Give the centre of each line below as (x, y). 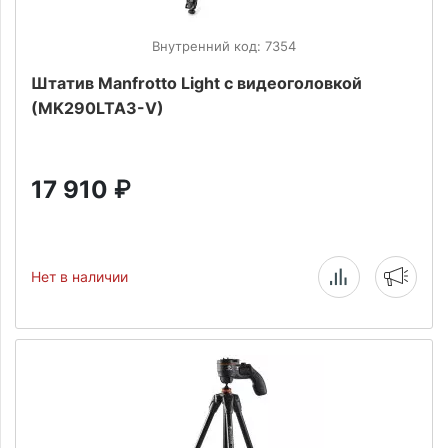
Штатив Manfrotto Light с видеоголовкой (196, 83)
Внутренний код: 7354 (224, 46)
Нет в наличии (79, 276)
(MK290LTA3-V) (97, 108)
